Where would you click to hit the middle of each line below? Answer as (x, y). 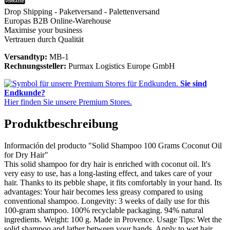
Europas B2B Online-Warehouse (57, 21)
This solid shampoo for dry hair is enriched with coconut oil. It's (107, 164)
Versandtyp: (27, 56)
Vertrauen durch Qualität (44, 39)
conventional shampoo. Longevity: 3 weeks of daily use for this (107, 201)
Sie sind (194, 83)
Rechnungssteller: (36, 66)
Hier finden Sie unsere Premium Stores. (68, 102)
